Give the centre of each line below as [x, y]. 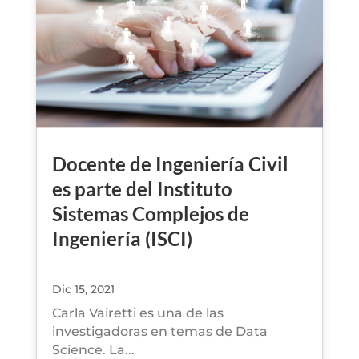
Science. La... [93, 349]
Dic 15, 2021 [83, 289]
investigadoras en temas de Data [159, 331]
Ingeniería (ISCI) [122, 238]
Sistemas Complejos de [150, 213]
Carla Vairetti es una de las [137, 313]
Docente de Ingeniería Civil [170, 163]
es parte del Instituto [142, 188]
